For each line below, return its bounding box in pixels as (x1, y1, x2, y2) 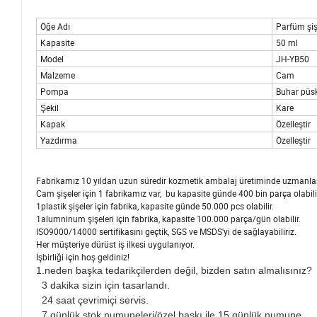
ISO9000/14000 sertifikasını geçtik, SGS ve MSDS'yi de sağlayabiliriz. (36, 226, 296, 238)
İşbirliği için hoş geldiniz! (36, 251, 129, 263)
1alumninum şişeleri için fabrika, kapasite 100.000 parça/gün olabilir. (36, 213, 301, 225)
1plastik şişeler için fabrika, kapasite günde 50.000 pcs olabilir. (36, 200, 274, 212)
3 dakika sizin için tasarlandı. (36, 279, 170, 292)
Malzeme (40, 69, 79, 81)
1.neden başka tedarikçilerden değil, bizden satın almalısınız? (36, 265, 312, 277)
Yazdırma (40, 134, 77, 146)
